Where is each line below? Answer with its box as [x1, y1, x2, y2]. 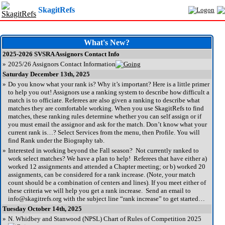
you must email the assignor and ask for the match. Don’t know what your [8, 121, 207, 129]
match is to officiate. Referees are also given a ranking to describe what [8, 96, 200, 104]
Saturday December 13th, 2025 [3, 70, 90, 78]
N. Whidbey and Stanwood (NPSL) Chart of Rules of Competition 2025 [8, 215, 201, 223]
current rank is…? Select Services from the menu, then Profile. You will [8, 129, 200, 137]
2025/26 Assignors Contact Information [8, 60, 116, 68]
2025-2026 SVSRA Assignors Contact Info [3, 50, 120, 58]
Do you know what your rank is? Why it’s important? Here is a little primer [8, 80, 209, 88]
